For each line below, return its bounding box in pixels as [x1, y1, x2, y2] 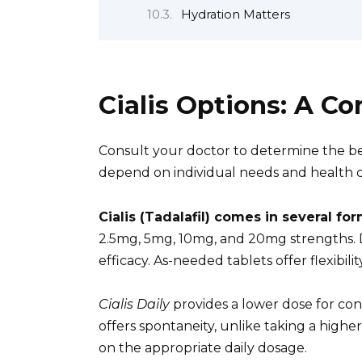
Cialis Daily [99, 296, 170, 312]
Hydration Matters [180, 7, 290, 23]
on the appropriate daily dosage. [99, 339, 307, 356]
